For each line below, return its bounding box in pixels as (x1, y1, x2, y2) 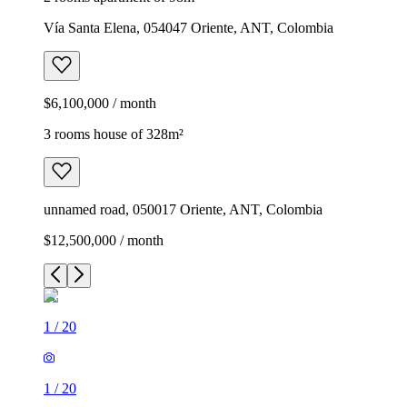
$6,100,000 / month (44, 94, 156, 111)
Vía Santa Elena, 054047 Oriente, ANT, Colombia (44, 19, 333, 35)
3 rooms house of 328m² (44, 125, 184, 142)
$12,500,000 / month (44, 232, 164, 248)
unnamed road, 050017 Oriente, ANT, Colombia (44, 201, 323, 217)
